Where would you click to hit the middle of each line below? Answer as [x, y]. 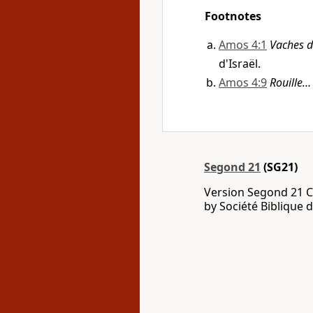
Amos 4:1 [243, 45]
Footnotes [233, 16]
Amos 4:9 [243, 82]
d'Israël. [240, 64]
